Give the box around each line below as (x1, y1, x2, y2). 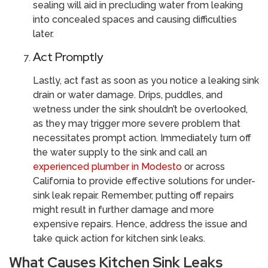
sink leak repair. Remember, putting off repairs (33, 190, 234, 201)
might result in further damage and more (33, 204, 214, 215)
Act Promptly (33, 49, 103, 65)
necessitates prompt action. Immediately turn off (33, 132, 251, 144)
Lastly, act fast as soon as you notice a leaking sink (33, 75, 259, 86)
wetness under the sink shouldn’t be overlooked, (33, 103, 248, 115)
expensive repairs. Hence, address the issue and (33, 218, 247, 230)
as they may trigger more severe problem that (33, 118, 240, 129)
